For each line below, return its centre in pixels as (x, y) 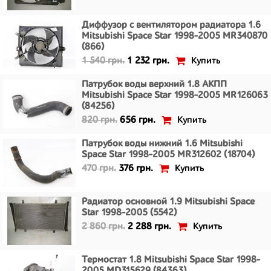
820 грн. (100, 120)
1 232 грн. (148, 61)
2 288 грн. (149, 227)
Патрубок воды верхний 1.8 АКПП (154, 85)
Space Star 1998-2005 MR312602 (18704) (168, 155)
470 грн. (99, 169)
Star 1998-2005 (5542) (129, 213)
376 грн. (136, 169)
